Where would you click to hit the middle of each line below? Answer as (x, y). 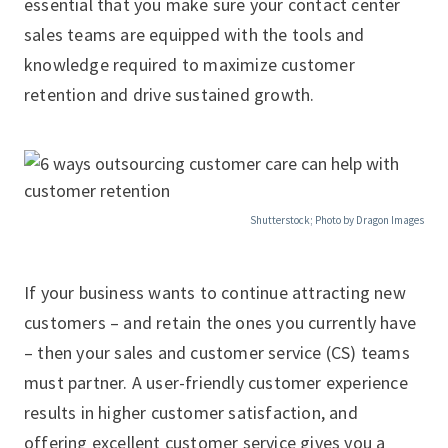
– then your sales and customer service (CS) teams (217, 352)
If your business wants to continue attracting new (215, 292)
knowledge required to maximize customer (189, 64)
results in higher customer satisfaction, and (191, 412)
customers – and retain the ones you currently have (220, 322)
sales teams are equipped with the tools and (194, 34)
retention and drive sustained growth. (169, 94)
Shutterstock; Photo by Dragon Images (337, 220)
